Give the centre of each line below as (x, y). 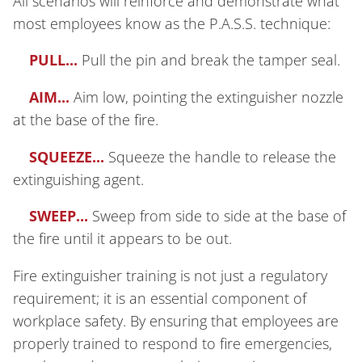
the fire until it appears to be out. (122, 239)
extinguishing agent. (78, 179)
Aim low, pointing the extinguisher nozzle (208, 97)
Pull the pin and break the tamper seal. (209, 60)
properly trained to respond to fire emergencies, (173, 343)
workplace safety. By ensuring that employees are (176, 320)
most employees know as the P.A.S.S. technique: (172, 23)
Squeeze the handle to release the (222, 156)
